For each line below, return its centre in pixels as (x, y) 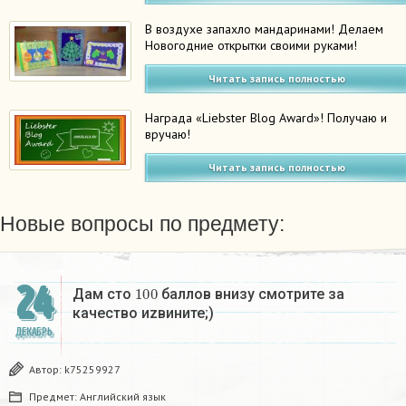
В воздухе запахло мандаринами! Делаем (265, 29)
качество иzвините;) (143, 313)
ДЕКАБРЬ (34, 332)
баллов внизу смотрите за (251, 294)
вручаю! (168, 134)
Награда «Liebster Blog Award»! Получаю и (266, 117)
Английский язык (123, 396)
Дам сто (104, 294)
